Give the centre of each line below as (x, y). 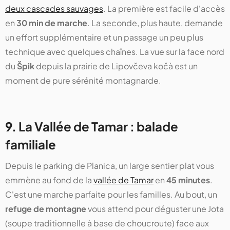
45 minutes (188, 180)
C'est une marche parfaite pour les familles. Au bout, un (111, 194)
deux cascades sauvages (54, 8)
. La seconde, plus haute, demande (155, 23)
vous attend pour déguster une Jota (155, 208)
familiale (31, 144)
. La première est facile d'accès (164, 8)
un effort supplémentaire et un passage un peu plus (104, 37)
